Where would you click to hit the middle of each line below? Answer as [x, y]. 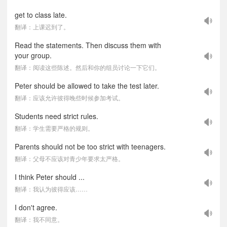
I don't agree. [36, 207]
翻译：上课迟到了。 [42, 27]
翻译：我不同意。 [39, 219]
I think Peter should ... [50, 177]
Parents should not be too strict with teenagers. [90, 146]
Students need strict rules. [56, 116]
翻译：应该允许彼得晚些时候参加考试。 [69, 98]
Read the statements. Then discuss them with [88, 45]
